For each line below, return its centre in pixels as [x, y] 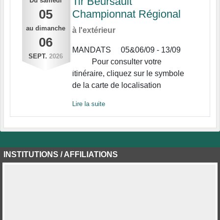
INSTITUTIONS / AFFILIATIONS [61, 155]
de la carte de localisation [117, 85]
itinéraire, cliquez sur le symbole [128, 74]
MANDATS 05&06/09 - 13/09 [130, 50]
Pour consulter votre [117, 62]
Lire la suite [88, 104]
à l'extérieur [94, 30]
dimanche [50, 28]
